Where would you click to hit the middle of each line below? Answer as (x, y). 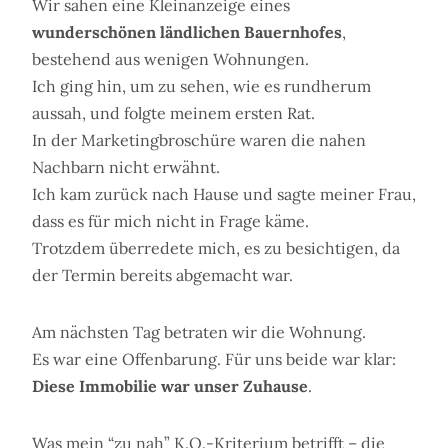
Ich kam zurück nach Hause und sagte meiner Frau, (224, 194)
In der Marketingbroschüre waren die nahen (199, 140)
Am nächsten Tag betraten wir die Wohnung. (199, 332)
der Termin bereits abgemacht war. (162, 275)
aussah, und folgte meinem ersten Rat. (173, 113)
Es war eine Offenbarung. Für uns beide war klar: (214, 359)
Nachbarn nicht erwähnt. (126, 167)
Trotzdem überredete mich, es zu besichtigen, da (216, 248)
